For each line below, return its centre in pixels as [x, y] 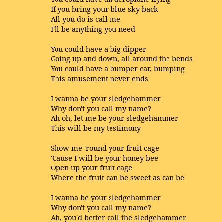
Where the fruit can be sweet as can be [117, 177]
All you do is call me [85, 19]
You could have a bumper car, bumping [118, 68]
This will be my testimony [96, 128]
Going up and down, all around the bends [122, 58]
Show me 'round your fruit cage [105, 148]
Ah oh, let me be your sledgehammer [114, 118]
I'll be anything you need [93, 29]
